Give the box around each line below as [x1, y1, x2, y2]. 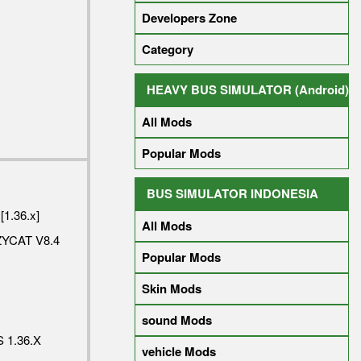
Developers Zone [142, 9, 237, 27]
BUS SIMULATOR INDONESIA [147, 185, 318, 202]
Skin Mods [142, 280, 201, 297]
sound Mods [142, 311, 212, 329]
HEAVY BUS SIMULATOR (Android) [147, 81, 349, 98]
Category [142, 40, 193, 58]
